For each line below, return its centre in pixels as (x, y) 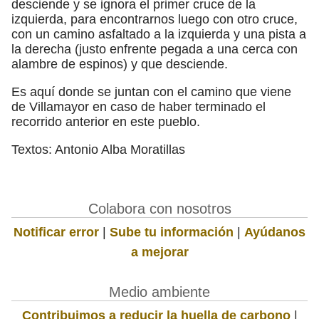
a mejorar (159, 252)
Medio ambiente (159, 292)
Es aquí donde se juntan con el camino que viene (151, 91)
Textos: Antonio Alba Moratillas (98, 149)
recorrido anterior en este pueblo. (106, 121)
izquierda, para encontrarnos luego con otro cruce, (155, 19)
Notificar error (56, 232)
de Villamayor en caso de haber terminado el (138, 106)
